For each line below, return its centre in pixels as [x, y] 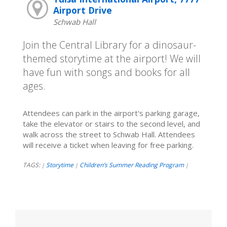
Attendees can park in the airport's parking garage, [111, 113]
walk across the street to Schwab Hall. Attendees [109, 134]
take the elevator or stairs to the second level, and [111, 123]
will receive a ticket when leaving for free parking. [108, 145]
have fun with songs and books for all [106, 72]
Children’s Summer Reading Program [132, 165]
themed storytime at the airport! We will [112, 58]
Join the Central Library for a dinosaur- [109, 45]
